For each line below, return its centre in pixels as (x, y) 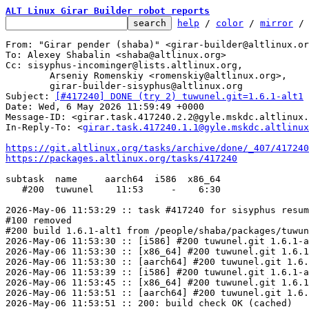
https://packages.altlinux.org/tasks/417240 (121, 158)
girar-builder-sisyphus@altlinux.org (28, 86)
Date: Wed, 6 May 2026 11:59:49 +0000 (105, 107)
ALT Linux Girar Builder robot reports (108, 11)
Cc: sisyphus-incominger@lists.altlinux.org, (124, 65)
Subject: (30, 96)
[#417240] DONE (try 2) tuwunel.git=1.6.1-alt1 (179, 96)
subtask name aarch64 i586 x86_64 (113, 179)
